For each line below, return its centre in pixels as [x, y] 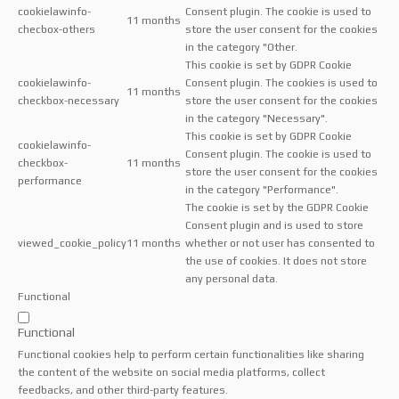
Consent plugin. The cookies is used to [281, 82]
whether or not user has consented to [280, 243]
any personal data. [232, 278]
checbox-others [57, 29]
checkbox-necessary [69, 100]
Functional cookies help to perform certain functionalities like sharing [191, 354]
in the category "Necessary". [256, 118]
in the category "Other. [241, 47]
